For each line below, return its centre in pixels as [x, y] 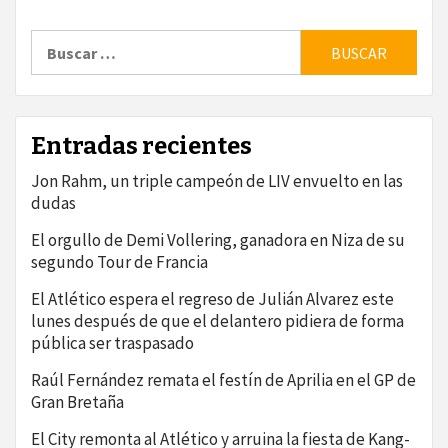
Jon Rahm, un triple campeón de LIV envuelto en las [217, 181]
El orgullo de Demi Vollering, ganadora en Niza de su [218, 240]
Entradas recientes [141, 146]
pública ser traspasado [112, 343]
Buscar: [57, 39]
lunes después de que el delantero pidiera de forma [217, 321]
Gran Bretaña [77, 402]
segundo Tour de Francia [119, 262]
